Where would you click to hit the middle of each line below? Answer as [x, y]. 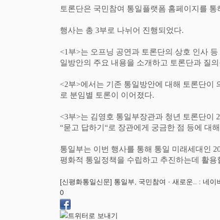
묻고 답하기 [84, 128]
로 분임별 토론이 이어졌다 [106, 95]
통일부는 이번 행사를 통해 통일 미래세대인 [137, 149]
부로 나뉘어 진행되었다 [140, 30]
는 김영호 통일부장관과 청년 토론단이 [148, 117]
